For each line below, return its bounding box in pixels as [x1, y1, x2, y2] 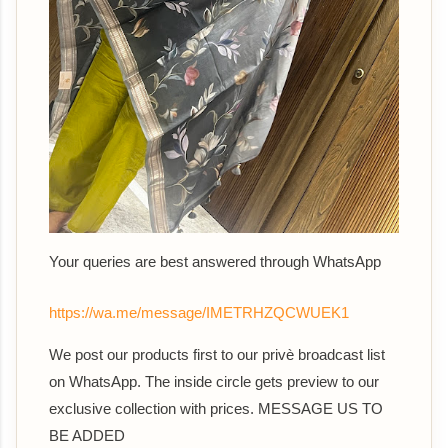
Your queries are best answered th [49, 253, 272, 271]
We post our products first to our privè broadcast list [49, 346, 385, 364]
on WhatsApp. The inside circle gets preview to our [49, 373, 379, 391]
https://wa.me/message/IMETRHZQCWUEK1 [49, 304, 349, 322]
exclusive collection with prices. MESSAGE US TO [49, 400, 383, 418]
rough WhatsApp [272, 253, 381, 271]
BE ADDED [49, 427, 125, 445]
